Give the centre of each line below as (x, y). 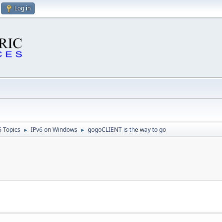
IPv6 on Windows (54, 130)
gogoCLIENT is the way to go (127, 130)
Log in (23, 8)
